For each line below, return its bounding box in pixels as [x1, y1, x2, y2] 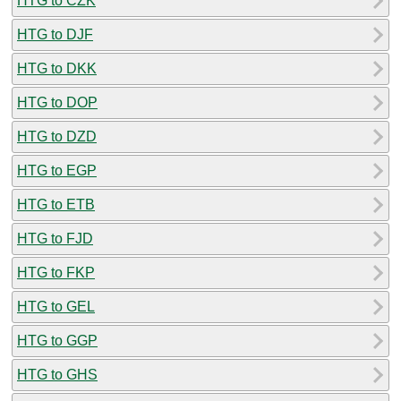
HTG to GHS [17, 366, 98, 382]
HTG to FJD [17, 230, 93, 246]
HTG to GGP [17, 332, 98, 348]
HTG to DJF [17, 26, 93, 42]
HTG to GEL [17, 298, 95, 314]
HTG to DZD [17, 128, 97, 144]
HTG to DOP [17, 94, 98, 110]
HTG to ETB [17, 196, 95, 212]
